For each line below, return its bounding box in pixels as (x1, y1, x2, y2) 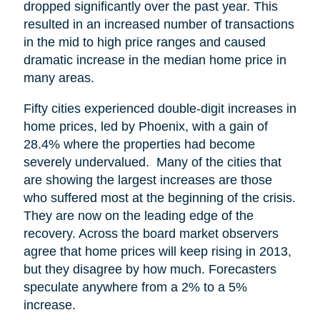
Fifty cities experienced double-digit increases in (23, 101, 296, 116)
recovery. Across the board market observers (23, 226, 279, 241)
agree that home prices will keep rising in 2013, (23, 244, 291, 259)
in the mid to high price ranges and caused (23, 34, 266, 49)
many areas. (23, 70, 94, 85)
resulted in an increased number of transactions (23, 16, 294, 31)
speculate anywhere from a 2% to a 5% (23, 279, 247, 294)
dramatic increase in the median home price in (23, 52, 286, 67)
